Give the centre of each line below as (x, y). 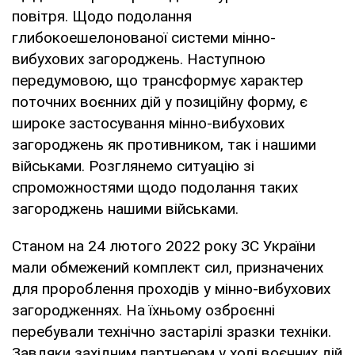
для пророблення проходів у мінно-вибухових (171, 288)
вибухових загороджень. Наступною (139, 59)
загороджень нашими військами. (125, 208)
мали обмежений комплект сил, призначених (168, 267)
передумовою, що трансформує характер (158, 80)
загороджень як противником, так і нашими (164, 144)
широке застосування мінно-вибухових (148, 123)
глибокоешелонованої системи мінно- (144, 37)
